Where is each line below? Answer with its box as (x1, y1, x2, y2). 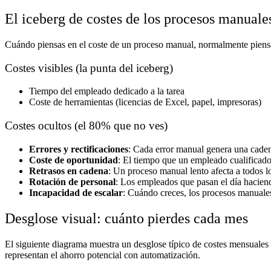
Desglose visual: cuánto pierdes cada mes (5, 210, 248, 226)
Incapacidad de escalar (29, 187, 123, 198)
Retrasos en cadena (29, 165, 108, 176)
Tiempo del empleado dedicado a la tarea (29, 86, 184, 97)
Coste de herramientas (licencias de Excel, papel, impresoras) (29, 97, 261, 108)
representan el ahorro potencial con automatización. (5, 249, 200, 260)
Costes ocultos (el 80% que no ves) (5, 119, 168, 132)
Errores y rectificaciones (29, 143, 128, 154)
